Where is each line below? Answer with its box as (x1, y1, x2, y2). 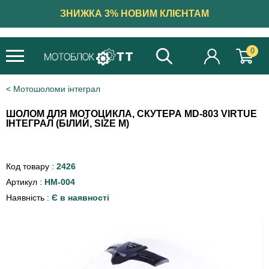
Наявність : (6, 193, 52, 202)
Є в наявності (52, 193, 109, 202)
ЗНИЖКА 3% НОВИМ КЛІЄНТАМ (60, 8, 209, 19)
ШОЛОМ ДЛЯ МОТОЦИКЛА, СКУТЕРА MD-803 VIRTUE (6, 109, 257, 119)
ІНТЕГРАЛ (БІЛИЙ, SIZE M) (6, 118, 129, 128)
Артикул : (6, 177, 44, 187)
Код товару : (6, 162, 56, 171)
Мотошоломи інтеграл (13, 84, 100, 94)
